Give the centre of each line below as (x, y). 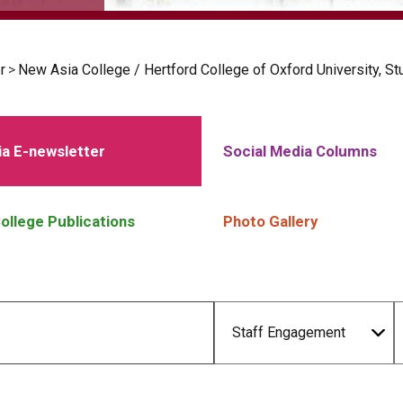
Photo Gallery (270, 221)
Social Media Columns (300, 151)
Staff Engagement (289, 332)
